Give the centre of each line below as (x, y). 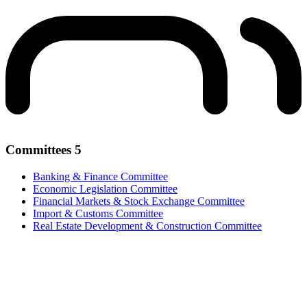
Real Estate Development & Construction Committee (147, 225)
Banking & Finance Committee (100, 176)
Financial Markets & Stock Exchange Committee (139, 201)
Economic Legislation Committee (105, 188)
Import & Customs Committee (98, 213)
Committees (40, 150)
